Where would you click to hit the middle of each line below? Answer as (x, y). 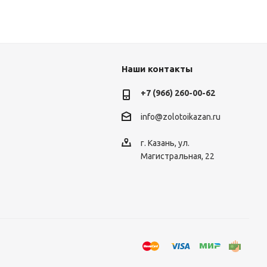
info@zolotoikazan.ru (180, 117)
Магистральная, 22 (177, 156)
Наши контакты (157, 69)
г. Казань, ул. (165, 143)
